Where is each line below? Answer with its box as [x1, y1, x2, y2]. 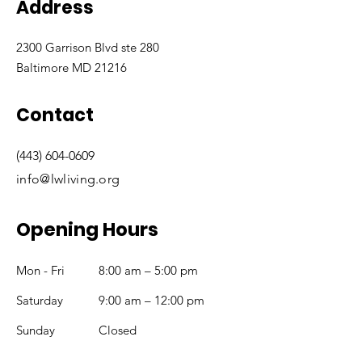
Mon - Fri [16, 263, 65, 278]
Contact [16, 103, 94, 128]
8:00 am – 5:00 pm [99, 263, 198, 278]
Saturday [16, 293, 63, 308]
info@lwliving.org [16, 171, 120, 187]
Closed [99, 322, 137, 338]
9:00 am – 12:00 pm [99, 293, 204, 308]
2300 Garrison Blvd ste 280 [16, 40, 159, 55]
